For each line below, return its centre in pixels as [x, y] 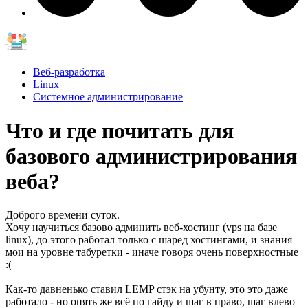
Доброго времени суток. [63, 214]
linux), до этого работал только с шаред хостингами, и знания [149, 239]
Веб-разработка [69, 72]
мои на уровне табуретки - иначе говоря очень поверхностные [152, 252]
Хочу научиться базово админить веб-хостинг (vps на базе [141, 227]
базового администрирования [151, 156]
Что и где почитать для [120, 130]
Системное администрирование [108, 97]
